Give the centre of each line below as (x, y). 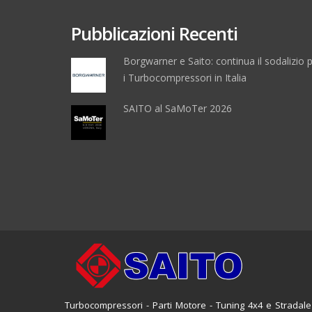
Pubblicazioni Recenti (154, 33)
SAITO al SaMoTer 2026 (178, 108)
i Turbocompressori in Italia (185, 77)
